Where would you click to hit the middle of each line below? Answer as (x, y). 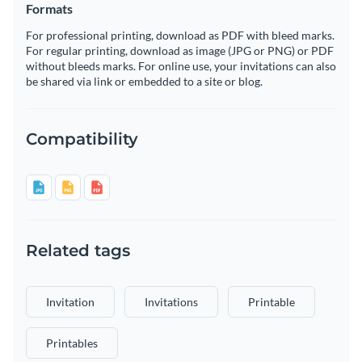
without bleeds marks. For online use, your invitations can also (181, 66)
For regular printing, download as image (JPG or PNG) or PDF (180, 51)
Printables (72, 343)
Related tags (78, 251)
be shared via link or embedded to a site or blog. (144, 82)
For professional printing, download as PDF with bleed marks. (180, 36)
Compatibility (82, 139)
